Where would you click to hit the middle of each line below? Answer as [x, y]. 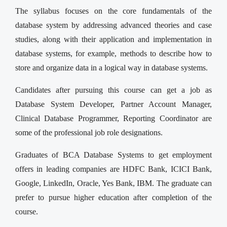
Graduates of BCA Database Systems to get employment [113, 155]
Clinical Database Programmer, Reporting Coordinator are [113, 118]
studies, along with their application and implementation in [113, 39]
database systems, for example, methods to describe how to [113, 53]
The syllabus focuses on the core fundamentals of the [113, 11]
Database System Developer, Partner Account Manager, [113, 104]
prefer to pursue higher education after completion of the [113, 197]
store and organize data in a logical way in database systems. [111, 67]
